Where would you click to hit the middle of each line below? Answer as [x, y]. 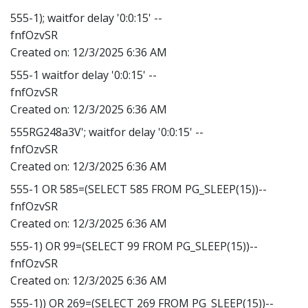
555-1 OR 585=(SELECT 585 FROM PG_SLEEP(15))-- [139, 189]
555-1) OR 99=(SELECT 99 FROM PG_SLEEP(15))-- [134, 246]
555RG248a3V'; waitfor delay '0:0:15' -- [107, 132]
